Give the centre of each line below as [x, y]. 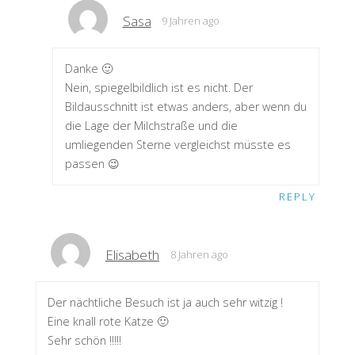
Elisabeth [132, 254]
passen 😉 [92, 164]
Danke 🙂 [88, 69]
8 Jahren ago [199, 254]
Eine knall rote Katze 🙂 [108, 322]
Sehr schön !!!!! [85, 341]
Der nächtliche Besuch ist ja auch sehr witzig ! [166, 303]
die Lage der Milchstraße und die [151, 126]
